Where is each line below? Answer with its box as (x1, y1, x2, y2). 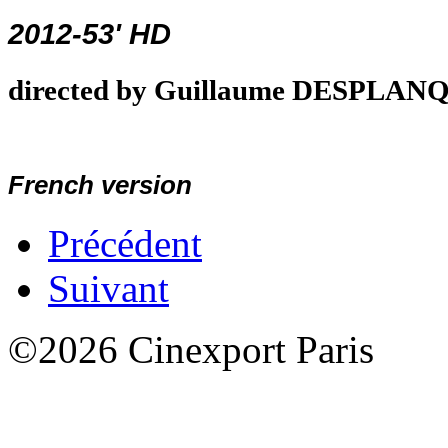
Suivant (48, 266, 169, 310)
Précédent (48, 221, 202, 265)
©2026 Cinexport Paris (8, 327, 374, 371)
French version (8, 169, 192, 200)
